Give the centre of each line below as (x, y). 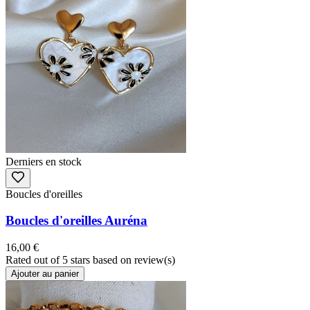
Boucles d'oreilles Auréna (76, 221)
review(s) (155, 260)
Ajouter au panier (45, 274)
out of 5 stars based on (84, 260)
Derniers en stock (44, 161)
